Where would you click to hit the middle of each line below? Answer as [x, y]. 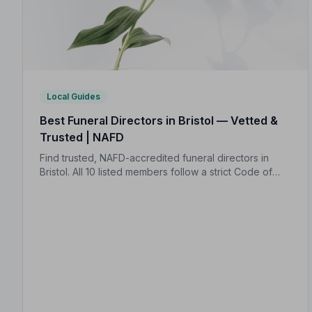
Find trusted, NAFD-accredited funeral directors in [154, 158]
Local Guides [73, 97]
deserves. [63, 200]
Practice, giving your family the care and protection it [161, 186]
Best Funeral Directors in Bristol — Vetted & [159, 121]
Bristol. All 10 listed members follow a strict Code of [156, 172]
